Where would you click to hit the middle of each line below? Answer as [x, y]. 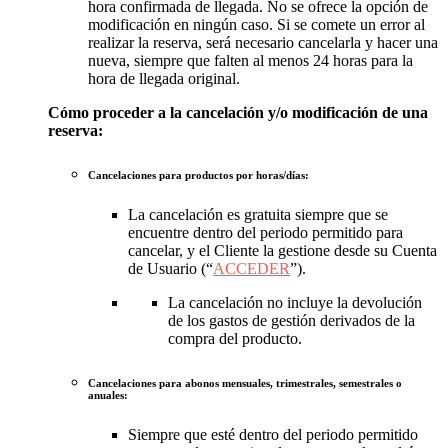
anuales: [108, 395]
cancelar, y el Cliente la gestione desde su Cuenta [282, 251]
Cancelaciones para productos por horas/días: [198, 175]
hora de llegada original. [164, 79]
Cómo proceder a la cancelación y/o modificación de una [238, 113]
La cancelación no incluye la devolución [295, 303]
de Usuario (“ [170, 269]
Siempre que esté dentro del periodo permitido [273, 435]
